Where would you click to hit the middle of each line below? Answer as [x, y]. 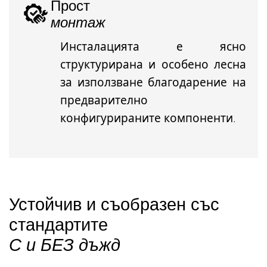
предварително [104, 100]
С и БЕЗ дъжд [65, 244]
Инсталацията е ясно [153, 47]
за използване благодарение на [153, 83]
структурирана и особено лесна [153, 65]
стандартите [58, 224]
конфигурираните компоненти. [148, 118]
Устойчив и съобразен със [114, 204]
